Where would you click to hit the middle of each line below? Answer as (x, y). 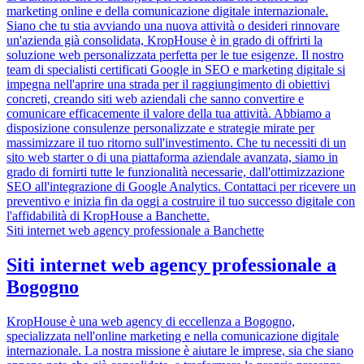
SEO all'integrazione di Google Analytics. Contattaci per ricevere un (181, 187)
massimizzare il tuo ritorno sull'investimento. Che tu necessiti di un (176, 143)
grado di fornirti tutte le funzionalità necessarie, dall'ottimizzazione (175, 172)
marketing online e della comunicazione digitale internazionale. (167, 11)
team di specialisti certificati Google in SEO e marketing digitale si (176, 70)
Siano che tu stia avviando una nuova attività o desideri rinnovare (173, 26)
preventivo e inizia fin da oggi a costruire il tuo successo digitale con (181, 201)
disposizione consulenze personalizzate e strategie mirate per (160, 128)
